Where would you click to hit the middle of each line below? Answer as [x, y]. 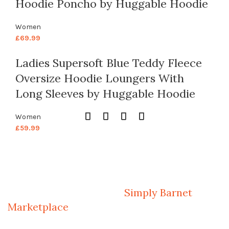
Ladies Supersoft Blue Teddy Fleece [109, 63]
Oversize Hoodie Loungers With [100, 78]
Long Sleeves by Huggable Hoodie [105, 94]
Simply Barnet [157, 193]
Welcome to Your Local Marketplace [59, 176]
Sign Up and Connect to [65, 193]
